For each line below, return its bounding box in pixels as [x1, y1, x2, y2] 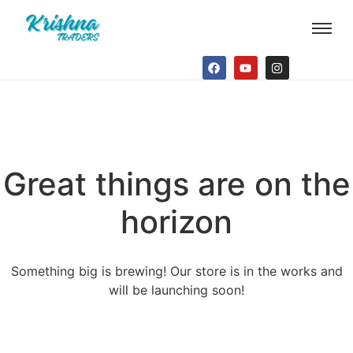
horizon [121, 203, 232, 242]
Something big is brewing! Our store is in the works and [10, 263, 343, 280]
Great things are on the [2, 165, 351, 204]
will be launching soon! [109, 282, 244, 299]
